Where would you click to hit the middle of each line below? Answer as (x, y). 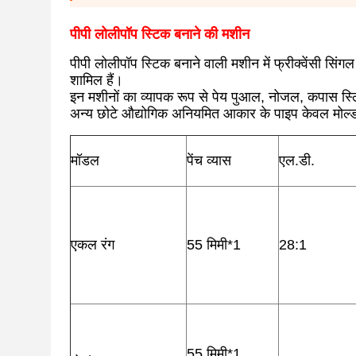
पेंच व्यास (209, 161)
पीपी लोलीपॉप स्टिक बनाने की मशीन (160, 34)
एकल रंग (93, 245)
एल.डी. (297, 161)
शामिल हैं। (97, 80)
